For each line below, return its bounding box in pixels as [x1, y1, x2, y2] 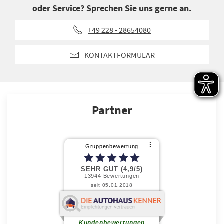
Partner [91, 102, 132, 118]
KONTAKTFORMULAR [84, 49, 155, 60]
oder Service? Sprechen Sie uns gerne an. [32, 2, 191, 14]
